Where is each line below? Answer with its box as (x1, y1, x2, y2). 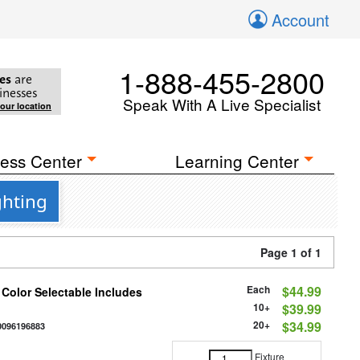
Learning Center (175, 149, 300, 173)
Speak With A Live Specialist (123, 93, 321, 115)
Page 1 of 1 (260, 244, 321, 260)
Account (272, 8, 329, 31)
